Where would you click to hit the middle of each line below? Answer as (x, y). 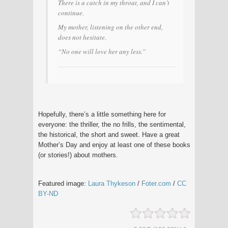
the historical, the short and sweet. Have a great (109, 134)
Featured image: (63, 183)
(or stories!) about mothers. (78, 155)
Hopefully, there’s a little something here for (102, 114)
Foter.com (156, 183)
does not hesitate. (82, 37)
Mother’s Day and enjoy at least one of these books (114, 145)
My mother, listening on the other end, (110, 27)
